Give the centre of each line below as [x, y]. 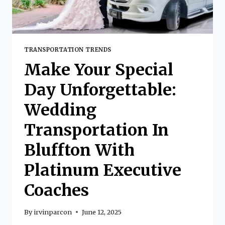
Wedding [60, 110]
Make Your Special [99, 70]
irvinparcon [53, 212]
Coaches [57, 191]
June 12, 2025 [102, 212]
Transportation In [96, 130]
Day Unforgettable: [100, 90]
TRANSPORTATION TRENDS [68, 50]
